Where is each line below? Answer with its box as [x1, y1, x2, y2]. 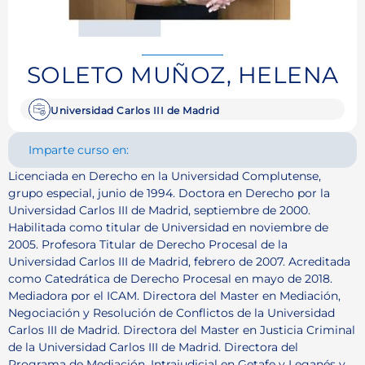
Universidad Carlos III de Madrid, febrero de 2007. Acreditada [8, 253, 350, 269]
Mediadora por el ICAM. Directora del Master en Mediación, [8, 288, 341, 303]
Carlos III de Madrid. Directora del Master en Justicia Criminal [8, 322, 355, 337]
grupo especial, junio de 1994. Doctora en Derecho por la [8, 185, 330, 200]
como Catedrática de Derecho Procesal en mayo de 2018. [8, 270, 332, 286]
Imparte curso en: [29, 142, 129, 157]
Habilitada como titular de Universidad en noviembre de [8, 219, 328, 235]
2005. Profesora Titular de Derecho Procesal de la [8, 236, 288, 252]
